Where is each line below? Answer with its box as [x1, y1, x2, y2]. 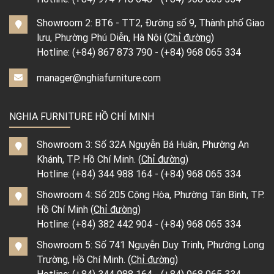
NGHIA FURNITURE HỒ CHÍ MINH [9, 110, 154, 123]
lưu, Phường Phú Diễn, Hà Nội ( [37, 31, 167, 44]
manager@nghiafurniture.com [37, 72, 161, 84]
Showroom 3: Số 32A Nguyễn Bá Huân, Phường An [37, 138, 249, 151]
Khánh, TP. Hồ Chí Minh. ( [37, 153, 141, 166]
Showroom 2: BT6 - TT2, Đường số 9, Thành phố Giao [37, 17, 265, 29]
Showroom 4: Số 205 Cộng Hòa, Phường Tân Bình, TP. [37, 188, 264, 201]
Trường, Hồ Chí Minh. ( [37, 253, 131, 266]
